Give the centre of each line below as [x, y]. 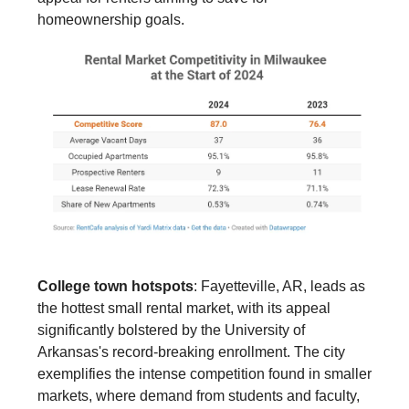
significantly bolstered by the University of [171, 330]
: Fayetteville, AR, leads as [279, 287]
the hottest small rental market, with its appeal [184, 309]
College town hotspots [115, 287]
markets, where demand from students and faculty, [199, 396]
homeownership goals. [111, 20]
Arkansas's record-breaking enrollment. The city [191, 352]
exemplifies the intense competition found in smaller [204, 374]
